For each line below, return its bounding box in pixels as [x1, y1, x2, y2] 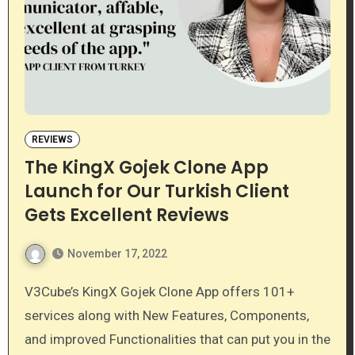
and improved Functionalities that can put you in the [24, 330, 330, 347]
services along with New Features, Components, [24, 307, 309, 323]
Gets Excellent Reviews [24, 202, 229, 227]
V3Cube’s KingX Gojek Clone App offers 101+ [24, 283, 33, 300]
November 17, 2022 [67, 246, 167, 260]
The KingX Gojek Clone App [24, 155, 269, 180]
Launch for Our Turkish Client [24, 178, 289, 204]
